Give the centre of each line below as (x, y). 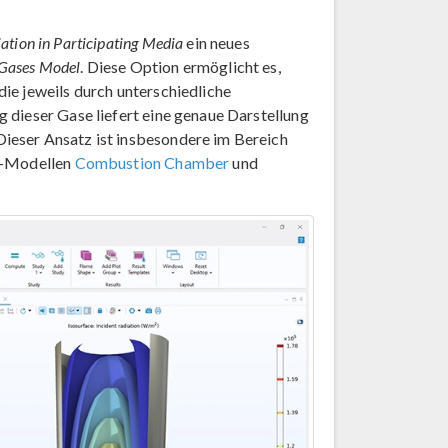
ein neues (216, 42)
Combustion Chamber (152, 162)
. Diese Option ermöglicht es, (180, 66)
